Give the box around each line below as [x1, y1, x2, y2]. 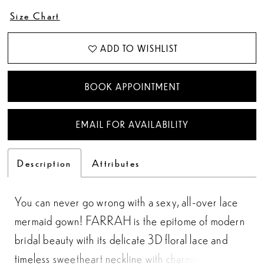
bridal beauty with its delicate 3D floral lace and [15, 230, 228, 246]
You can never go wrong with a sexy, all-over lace [15, 193, 239, 209]
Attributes [91, 156, 140, 170]
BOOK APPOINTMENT [84, 81, 181, 92]
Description [17, 156, 72, 170]
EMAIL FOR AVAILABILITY [76, 119, 189, 130]
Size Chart [9, 8, 60, 22]
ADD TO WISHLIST [100, 42, 178, 54]
